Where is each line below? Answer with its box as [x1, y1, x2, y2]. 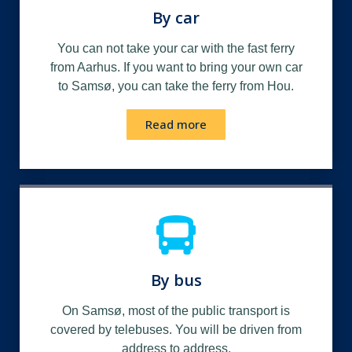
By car [152, 6, 200, 28]
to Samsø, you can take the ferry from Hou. [58, 79, 294, 93]
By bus [150, 269, 202, 291]
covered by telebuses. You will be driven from [50, 322, 302, 336]
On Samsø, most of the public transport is [62, 303, 290, 317]
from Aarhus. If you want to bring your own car [49, 60, 302, 74]
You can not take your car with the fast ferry [57, 41, 295, 55]
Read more [145, 115, 207, 132]
